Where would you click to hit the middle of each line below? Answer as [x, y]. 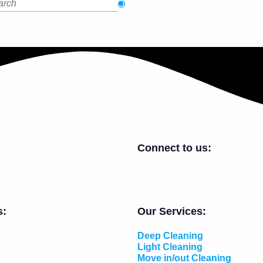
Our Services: [172, 212]
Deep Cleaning [170, 236]
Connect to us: [174, 148]
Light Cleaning [170, 247]
